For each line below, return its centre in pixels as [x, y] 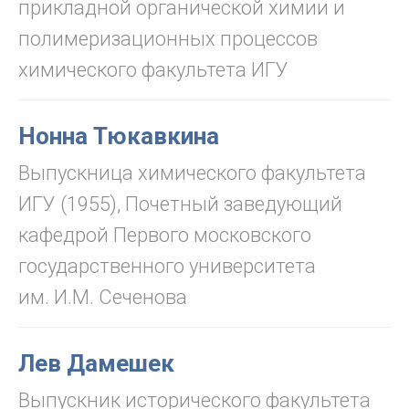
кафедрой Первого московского [165, 235]
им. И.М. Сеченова [103, 297]
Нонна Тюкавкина [119, 136]
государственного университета [167, 266]
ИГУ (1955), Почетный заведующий [180, 204]
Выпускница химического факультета [192, 173]
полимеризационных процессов [168, 39]
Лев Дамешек [96, 363]
